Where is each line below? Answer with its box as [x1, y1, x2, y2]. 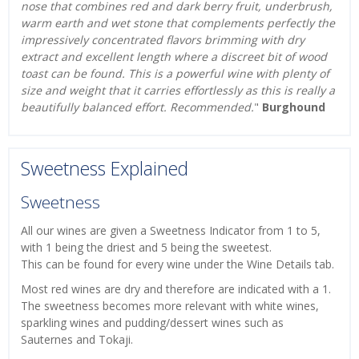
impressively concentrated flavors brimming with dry [21, 32, 305, 48]
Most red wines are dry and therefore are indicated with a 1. [21, 280, 331, 296]
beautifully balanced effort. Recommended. [21, 99, 254, 115]
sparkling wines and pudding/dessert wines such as [21, 314, 284, 330]
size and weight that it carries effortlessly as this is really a [21, 83, 335, 99]
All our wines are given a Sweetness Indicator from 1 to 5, [21, 222, 321, 238]
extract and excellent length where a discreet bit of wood [21, 49, 327, 65]
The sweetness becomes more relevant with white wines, [21, 297, 319, 313]
